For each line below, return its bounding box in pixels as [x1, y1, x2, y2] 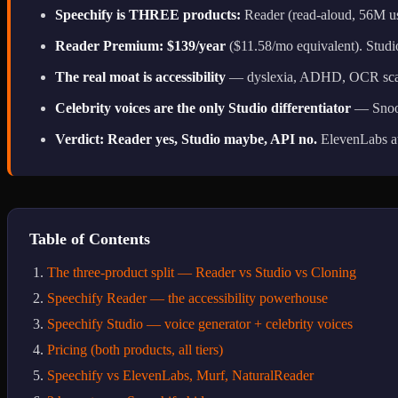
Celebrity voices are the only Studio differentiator [55, 99, 351, 115]
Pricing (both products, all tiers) [47, 341, 223, 357]
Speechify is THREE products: [55, 6, 241, 22]
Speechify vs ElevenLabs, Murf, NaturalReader [47, 367, 314, 383]
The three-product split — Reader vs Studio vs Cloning [47, 264, 356, 280]
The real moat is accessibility [55, 68, 226, 84]
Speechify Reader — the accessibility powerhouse [47, 290, 328, 306]
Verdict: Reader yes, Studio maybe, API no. [55, 131, 317, 147]
